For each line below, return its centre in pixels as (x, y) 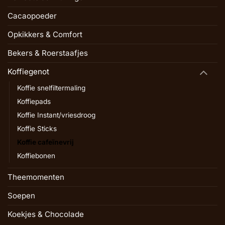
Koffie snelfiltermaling (51, 88)
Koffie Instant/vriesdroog (56, 115)
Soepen (21, 195)
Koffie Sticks (37, 128)
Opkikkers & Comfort (45, 34)
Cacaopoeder (32, 16)
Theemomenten (36, 177)
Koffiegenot (28, 72)
